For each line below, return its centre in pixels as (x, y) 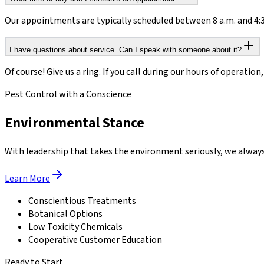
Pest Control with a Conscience (68, 94)
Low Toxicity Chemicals (75, 227)
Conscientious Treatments (82, 201)
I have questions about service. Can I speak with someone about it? (126, 49)
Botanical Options (65, 214)
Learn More (27, 178)
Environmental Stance (75, 123)
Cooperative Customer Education (95, 240)
